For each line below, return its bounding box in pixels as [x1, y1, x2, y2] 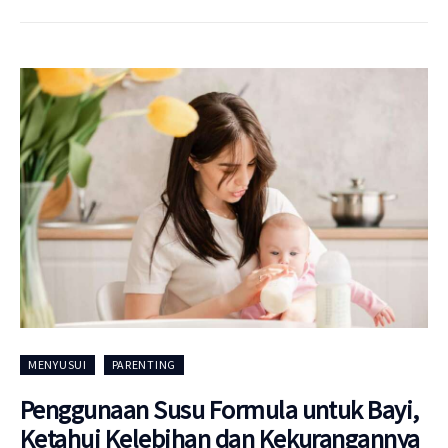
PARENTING [111, 356, 176, 372]
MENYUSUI [28, 356, 87, 372]
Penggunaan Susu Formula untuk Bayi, [20, 392, 419, 426]
